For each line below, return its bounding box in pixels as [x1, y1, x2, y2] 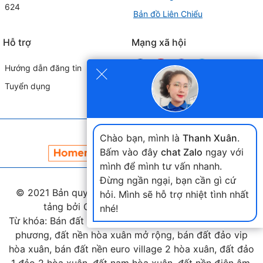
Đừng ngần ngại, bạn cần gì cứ [99, 174, 236, 186]
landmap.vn [129, 187, 181, 198]
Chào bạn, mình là [99, 131, 183, 144]
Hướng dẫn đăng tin [5, 63, 82, 73]
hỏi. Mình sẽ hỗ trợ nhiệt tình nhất [99, 188, 249, 200]
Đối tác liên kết [99, 124, 164, 136]
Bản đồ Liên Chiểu [133, 9, 203, 19]
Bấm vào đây [99, 146, 161, 158]
